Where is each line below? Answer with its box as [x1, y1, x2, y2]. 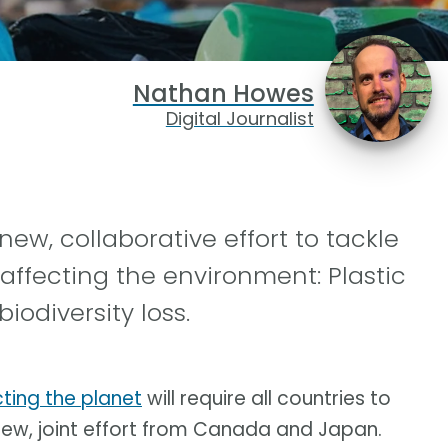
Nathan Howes [132, 77, 314, 111]
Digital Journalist [165, 106, 314, 132]
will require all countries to [142, 385, 391, 413]
